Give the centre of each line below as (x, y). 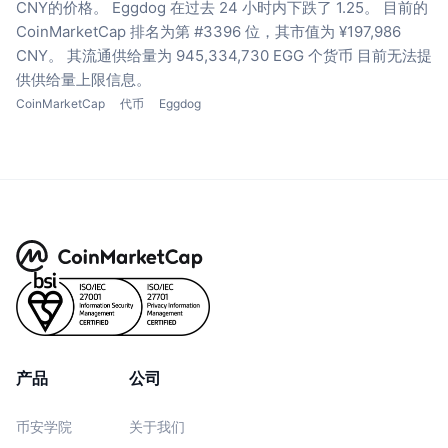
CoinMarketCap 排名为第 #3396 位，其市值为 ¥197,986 (208, 31)
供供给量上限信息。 (83, 79)
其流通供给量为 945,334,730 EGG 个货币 (210, 55)
